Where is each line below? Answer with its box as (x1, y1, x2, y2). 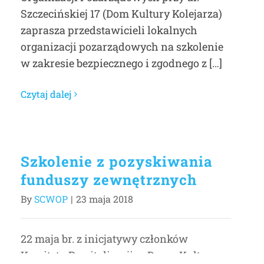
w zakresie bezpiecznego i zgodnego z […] (21, 56, 222, 70)
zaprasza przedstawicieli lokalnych (21, 23, 197, 37)
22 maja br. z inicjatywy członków (21, 232, 188, 246)
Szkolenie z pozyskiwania (21, 152, 213, 171)
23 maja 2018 (76, 193, 133, 205)
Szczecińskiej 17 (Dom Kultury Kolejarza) (21, 6, 222, 21)
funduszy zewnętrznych (21, 170, 197, 189)
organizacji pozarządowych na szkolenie (21, 39, 223, 54)
